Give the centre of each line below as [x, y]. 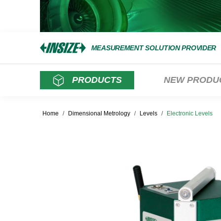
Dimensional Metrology [99, 113]
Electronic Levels [189, 113]
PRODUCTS [97, 80]
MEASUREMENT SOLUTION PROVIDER [154, 48]
